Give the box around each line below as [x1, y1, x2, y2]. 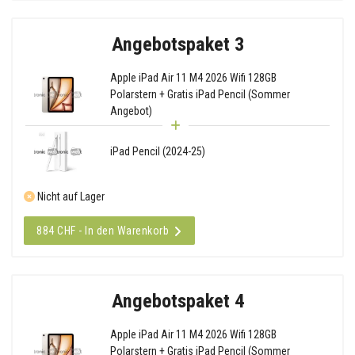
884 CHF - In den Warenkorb [36, 223, 169, 237]
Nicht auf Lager [35, 189, 105, 203]
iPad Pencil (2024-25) [109, 144, 205, 158]
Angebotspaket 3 [111, 32, 244, 55]
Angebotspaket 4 [111, 288, 244, 312]
